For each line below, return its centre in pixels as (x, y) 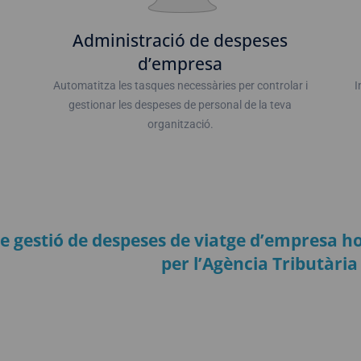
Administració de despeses (180, 40)
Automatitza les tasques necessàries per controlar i (180, 85)
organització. (180, 124)
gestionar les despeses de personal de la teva (180, 105)
